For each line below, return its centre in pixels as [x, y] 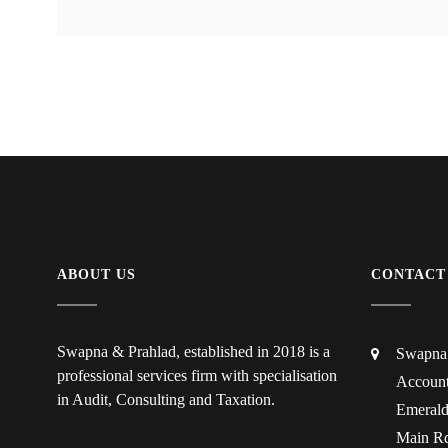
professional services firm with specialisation [197, 375]
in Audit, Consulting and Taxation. [166, 399]
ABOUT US [97, 274]
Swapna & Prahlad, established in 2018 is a [193, 351]
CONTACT [408, 274]
